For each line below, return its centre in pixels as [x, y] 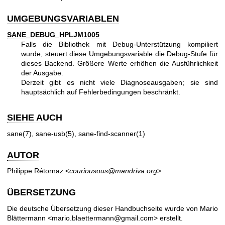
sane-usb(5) [55, 133]
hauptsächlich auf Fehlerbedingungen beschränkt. [101, 92]
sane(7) [19, 133]
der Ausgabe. [42, 73]
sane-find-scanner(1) [112, 133]
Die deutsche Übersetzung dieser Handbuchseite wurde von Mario [113, 208]
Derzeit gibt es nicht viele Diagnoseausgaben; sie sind [120, 82]
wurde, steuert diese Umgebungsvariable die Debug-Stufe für [120, 53]
